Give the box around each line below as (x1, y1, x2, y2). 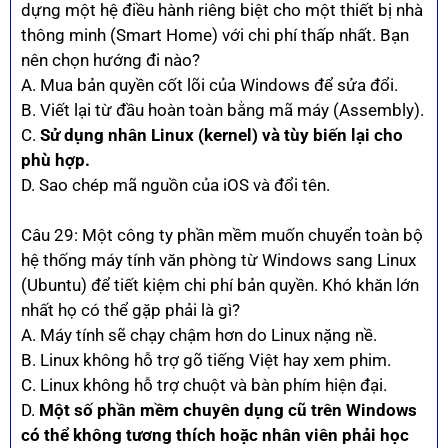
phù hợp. (21, 149, 90, 170)
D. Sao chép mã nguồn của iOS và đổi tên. (21, 174, 330, 195)
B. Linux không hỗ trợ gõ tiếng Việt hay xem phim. (21, 350, 391, 371)
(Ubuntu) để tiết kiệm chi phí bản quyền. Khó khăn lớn (21, 275, 419, 296)
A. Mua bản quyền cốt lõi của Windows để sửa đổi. (21, 74, 398, 95)
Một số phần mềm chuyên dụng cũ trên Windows (39, 400, 417, 421)
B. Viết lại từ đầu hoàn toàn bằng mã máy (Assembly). (21, 99, 424, 120)
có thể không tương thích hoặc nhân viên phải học (21, 425, 409, 446)
